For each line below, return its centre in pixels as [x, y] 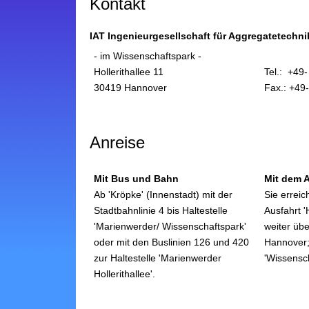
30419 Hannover [130, 88]
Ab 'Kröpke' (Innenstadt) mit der [163, 195]
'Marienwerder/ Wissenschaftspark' [170, 226]
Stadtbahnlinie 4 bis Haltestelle [161, 210]
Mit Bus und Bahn [136, 179]
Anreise [117, 142]
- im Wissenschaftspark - [148, 56]
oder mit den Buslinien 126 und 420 [171, 242]
